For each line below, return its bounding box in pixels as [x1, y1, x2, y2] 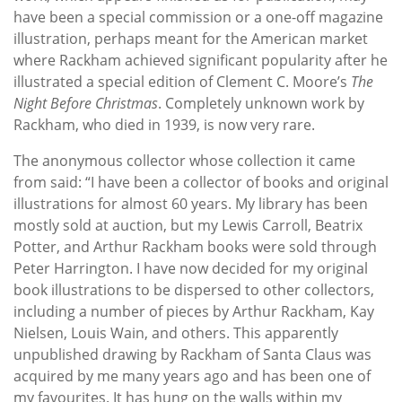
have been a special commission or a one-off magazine [13, 7, 383, 28]
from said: [13, 172, 82, 193]
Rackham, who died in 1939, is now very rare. [13, 115, 315, 135]
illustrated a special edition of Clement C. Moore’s [13, 72, 347, 92]
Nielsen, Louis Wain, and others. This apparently [13, 323, 338, 344]
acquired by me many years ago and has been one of [13, 366, 371, 387]
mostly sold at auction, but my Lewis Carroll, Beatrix [13, 215, 363, 236]
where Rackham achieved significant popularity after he [13, 50, 388, 71]
